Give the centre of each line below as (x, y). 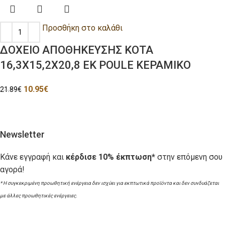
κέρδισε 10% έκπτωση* (110, 157)
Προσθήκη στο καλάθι (82, 28)
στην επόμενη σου (189, 157)
